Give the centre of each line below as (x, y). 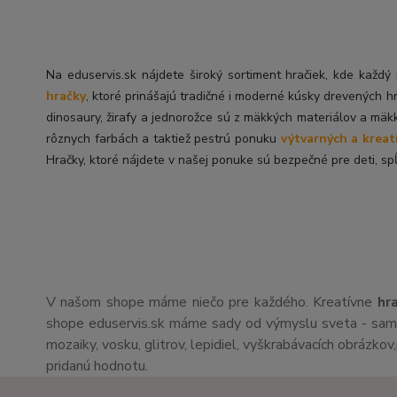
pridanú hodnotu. (97, 366)
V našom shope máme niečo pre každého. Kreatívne (212, 302)
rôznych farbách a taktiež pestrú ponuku (163, 138)
